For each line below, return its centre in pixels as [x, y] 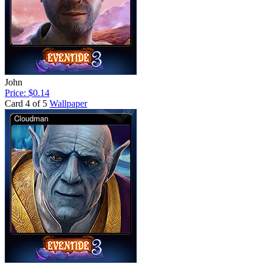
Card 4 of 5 [26, 103]
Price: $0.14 [27, 93]
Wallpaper [68, 103]
